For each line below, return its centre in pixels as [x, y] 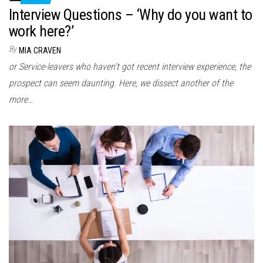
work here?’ [41, 31]
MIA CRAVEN [40, 50]
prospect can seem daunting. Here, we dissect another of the [121, 83]
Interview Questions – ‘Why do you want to [131, 14]
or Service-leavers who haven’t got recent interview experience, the [130, 66]
